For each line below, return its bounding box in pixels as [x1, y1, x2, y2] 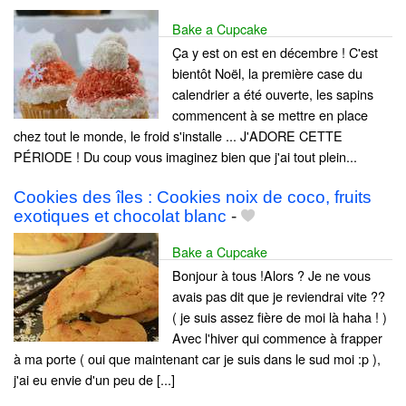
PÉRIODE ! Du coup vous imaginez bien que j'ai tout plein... [14, 147, 357, 167]
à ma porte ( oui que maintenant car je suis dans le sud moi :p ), [14, 349, 381, 369]
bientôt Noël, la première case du [172, 63, 362, 83]
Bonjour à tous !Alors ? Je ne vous [172, 266, 371, 285]
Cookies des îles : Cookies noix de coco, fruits [14, 188, 372, 208]
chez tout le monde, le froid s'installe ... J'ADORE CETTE [14, 126, 343, 146]
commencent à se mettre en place [172, 105, 368, 125]
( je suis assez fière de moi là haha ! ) [172, 307, 387, 327]
